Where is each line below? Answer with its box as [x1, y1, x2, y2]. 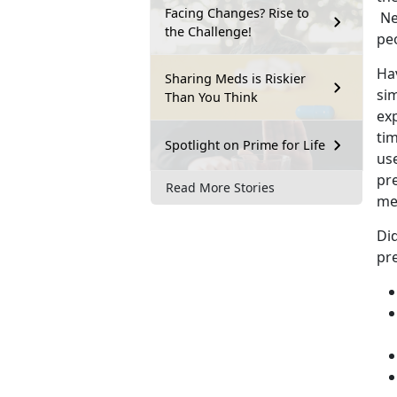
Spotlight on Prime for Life [165, 136, 325, 154]
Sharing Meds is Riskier [165, 69, 306, 87]
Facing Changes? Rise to [165, 4, 309, 21]
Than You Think [165, 88, 258, 105]
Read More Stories [166, 179, 275, 197]
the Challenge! [165, 22, 252, 40]
